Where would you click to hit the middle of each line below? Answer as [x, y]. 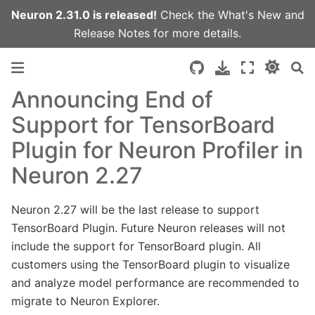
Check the [187, 15]
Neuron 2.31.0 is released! [84, 15]
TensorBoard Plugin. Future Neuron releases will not [148, 227]
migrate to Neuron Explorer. [85, 301]
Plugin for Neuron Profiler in [157, 150]
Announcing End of [112, 99]
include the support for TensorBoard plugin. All [136, 246]
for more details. [195, 33]
